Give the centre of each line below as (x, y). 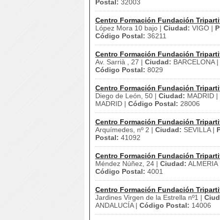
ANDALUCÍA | (117, 205)
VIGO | (203, 28)
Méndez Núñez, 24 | (128, 164)
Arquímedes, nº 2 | (125, 130)
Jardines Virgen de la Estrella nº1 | (150, 197)
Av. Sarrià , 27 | (120, 62)
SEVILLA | (199, 130)
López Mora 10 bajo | (129, 28)
